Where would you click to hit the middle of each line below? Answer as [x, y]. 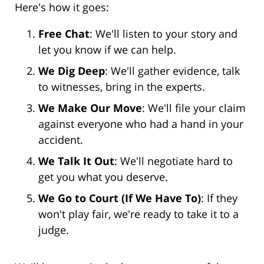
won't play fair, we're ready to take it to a [138, 214]
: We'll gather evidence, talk [172, 71]
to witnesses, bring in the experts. [122, 87]
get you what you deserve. [103, 177]
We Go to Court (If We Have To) [120, 198]
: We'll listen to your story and [164, 34]
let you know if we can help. [107, 50]
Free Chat [64, 34]
